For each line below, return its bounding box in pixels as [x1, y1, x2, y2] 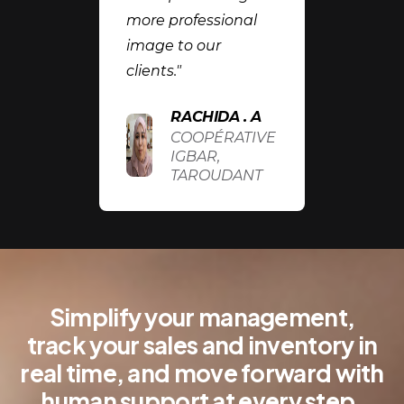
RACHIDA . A [170, 107, 262, 125]
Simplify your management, [49, 301, 355, 332]
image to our [126, 36, 221, 54]
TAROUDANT [170, 166, 263, 184]
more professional [126, 11, 257, 29]
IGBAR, [170, 147, 221, 165]
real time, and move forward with [20, 357, 384, 388]
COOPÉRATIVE [170, 128, 277, 146]
